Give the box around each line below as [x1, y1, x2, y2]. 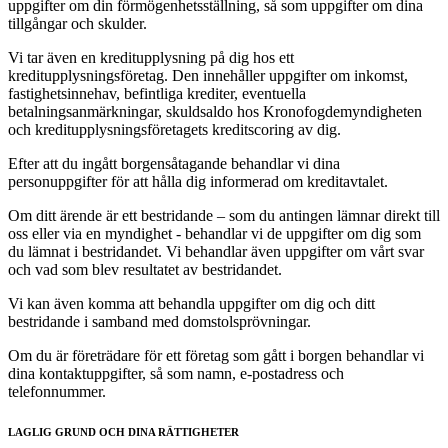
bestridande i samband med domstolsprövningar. [8, 312, 311, 330]
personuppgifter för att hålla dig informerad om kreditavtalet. [8, 172, 392, 190]
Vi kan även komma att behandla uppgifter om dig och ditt [8, 294, 375, 312]
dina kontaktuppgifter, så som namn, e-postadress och [8, 364, 344, 382]
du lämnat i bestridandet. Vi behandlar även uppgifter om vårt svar [8, 242, 424, 260]
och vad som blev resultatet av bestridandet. [8, 260, 282, 278]
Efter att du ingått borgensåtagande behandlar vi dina [8, 154, 340, 172]
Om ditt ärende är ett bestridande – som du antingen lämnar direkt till [8, 206, 440, 224]
